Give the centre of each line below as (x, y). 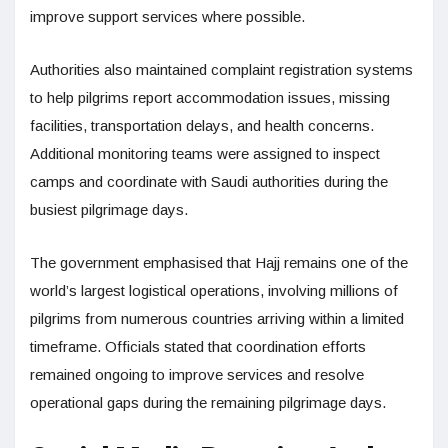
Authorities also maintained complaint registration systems (221, 70)
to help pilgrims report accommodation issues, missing (210, 98)
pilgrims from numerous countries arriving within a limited (217, 319)
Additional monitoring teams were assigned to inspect (205, 154)
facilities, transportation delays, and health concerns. (202, 126)
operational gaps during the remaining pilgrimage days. (208, 403)
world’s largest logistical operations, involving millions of (214, 291)
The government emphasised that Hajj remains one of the (219, 263)
